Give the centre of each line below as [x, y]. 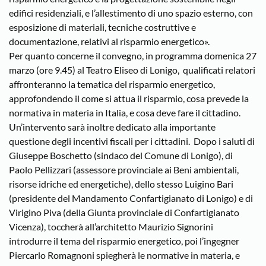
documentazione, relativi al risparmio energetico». [109, 41]
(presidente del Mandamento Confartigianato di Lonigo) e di [131, 198]
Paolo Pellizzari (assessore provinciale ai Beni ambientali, [124, 170]
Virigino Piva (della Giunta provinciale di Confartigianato [124, 212]
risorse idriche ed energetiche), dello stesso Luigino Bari [121, 184]
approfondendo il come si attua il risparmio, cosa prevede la [129, 98]
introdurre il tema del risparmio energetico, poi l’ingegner [124, 241]
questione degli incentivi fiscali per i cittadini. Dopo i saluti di [132, 141]
